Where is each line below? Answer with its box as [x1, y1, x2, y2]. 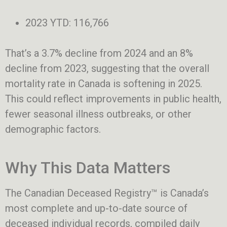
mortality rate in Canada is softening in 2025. [5, 77, 202, 90]
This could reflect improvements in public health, [5, 92, 221, 105]
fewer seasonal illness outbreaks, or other [5, 107, 192, 120]
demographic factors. [5, 123, 101, 135]
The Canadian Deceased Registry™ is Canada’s [5, 186, 209, 199]
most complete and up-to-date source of [5, 202, 187, 214]
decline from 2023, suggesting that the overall [5, 62, 209, 74]
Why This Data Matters [5, 158, 170, 177]
